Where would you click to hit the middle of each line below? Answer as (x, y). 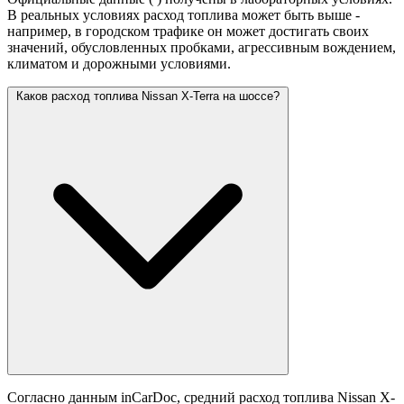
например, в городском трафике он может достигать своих (188, 32)
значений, (39, 48)
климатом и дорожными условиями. (119, 64)
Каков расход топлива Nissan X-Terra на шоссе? (148, 96)
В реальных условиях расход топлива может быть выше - (184, 15)
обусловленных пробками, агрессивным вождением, (234, 48)
